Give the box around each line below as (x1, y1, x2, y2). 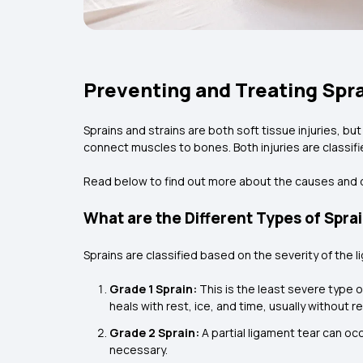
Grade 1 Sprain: (109, 281, 199, 297)
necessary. (109, 342, 168, 358)
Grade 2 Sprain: (109, 325, 202, 341)
